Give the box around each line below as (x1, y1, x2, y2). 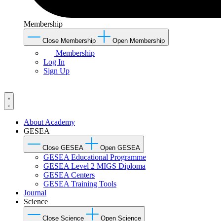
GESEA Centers (43, 170, 95, 179)
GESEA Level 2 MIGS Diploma (43, 161, 146, 170)
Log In (43, 57, 65, 66)
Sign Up (43, 66, 70, 75)
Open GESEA (100, 144, 140, 151)
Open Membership (112, 37, 165, 44)
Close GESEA (42, 144, 83, 151)
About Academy (24, 117, 75, 126)
